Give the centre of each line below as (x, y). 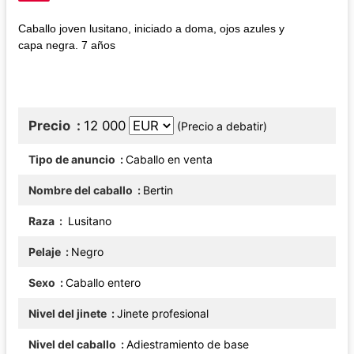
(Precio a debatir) (222, 126)
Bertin (158, 190)
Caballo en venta (169, 159)
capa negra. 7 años (68, 45)
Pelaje (46, 251)
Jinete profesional (163, 313)
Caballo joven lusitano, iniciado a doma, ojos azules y (151, 28)
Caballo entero (103, 282)
